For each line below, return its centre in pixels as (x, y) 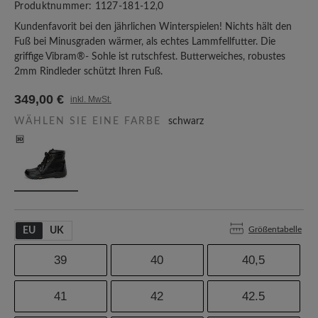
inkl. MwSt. (91, 99)
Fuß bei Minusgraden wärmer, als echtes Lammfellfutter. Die (145, 42)
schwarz (186, 121)
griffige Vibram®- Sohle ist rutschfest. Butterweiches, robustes (150, 57)
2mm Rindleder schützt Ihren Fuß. (88, 72)
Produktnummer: (55, 6)
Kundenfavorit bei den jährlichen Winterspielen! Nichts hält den (153, 27)
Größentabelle (275, 230)
